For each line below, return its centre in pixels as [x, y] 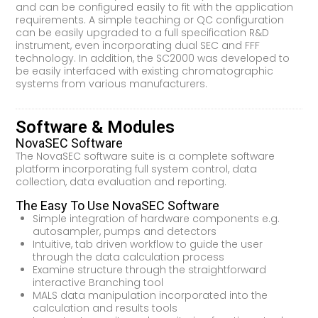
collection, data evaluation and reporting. [121, 182]
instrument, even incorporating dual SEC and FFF [138, 45]
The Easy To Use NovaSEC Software [118, 205]
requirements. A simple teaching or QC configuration [150, 20]
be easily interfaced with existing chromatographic [145, 71]
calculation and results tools [105, 308]
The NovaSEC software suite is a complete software [146, 157]
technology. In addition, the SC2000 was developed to [153, 58]
